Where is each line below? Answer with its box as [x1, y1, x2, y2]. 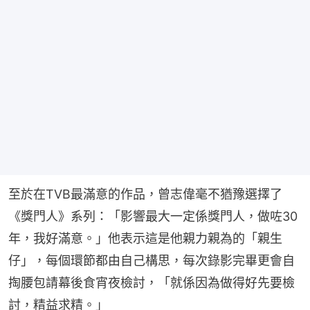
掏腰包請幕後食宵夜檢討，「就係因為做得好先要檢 [8, 275, 295, 290]
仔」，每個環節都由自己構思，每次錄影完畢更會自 [8, 253, 295, 268]
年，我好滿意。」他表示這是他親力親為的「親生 [8, 230, 282, 246]
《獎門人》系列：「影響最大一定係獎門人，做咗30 [8, 208, 298, 224]
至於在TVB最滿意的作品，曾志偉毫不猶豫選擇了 [8, 186, 282, 201]
